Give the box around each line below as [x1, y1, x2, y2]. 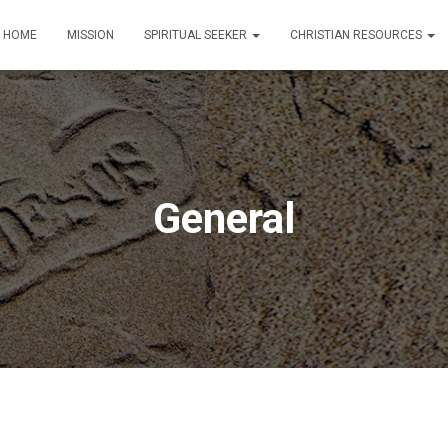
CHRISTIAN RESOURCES [290, 28, 425, 42]
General [153, 194, 295, 243]
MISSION [67, 28, 114, 42]
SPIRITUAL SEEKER [144, 28, 250, 42]
